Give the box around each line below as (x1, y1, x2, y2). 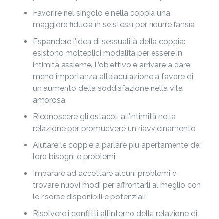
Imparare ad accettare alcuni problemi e (32, 169, 176, 178)
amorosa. (32, 95, 66, 105)
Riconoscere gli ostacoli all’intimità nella (32, 112, 175, 121)
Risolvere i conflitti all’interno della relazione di (32, 209, 197, 218)
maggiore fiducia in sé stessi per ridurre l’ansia (32, 20, 195, 29)
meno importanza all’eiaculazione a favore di (32, 72, 193, 81)
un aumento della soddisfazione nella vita (32, 84, 183, 93)
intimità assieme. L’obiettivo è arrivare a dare (32, 60, 190, 69)
